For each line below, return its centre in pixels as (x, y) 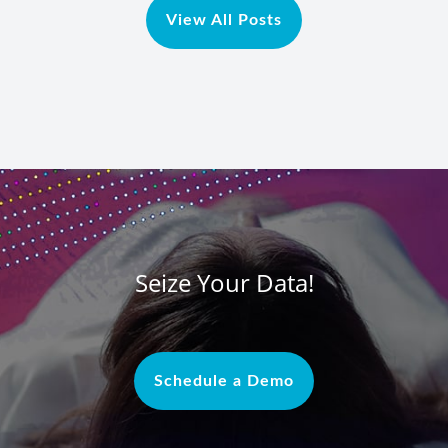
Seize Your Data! (224, 283)
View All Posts (224, 20)
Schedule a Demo (224, 381)
